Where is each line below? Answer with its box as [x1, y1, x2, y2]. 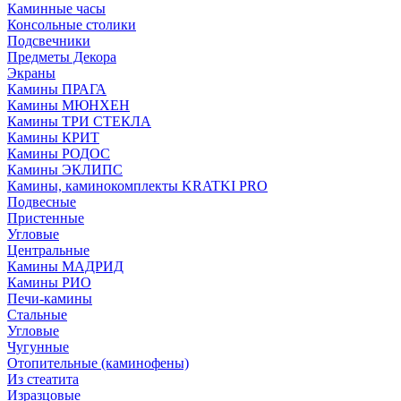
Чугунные [7, 339, 69, 354]
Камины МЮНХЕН [7, 98, 130, 113]
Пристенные [7, 210, 84, 226]
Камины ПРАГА [7, 81, 107, 97]
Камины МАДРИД [7, 259, 124, 274]
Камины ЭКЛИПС [7, 162, 123, 177]
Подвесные [7, 194, 76, 209]
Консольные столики [7, 17, 136, 32]
